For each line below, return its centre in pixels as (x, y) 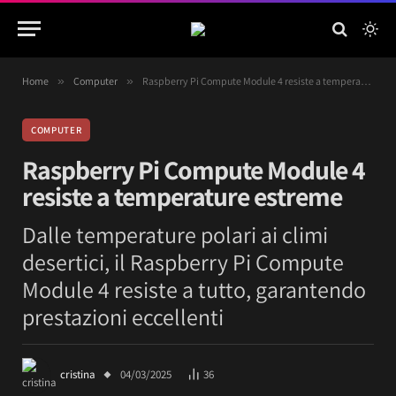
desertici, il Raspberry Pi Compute (183, 262)
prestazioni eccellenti (123, 316)
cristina (78, 375)
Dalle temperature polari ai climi (175, 234)
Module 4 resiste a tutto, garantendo (194, 289)
